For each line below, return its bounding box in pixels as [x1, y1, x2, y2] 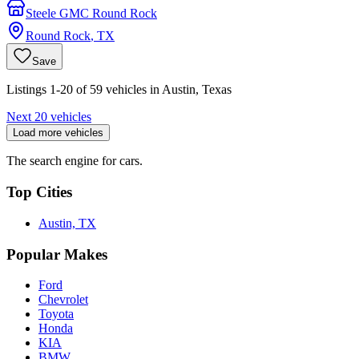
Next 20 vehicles [6, 110, 91, 124]
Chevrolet [38, 292, 88, 307]
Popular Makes [6, 245, 107, 263]
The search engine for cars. [6, 154, 143, 168]
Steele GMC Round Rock [26, 6, 157, 21]
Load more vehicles [13, 127, 103, 139]
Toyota [38, 307, 74, 321]
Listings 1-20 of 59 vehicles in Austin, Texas [6, 83, 232, 97]
